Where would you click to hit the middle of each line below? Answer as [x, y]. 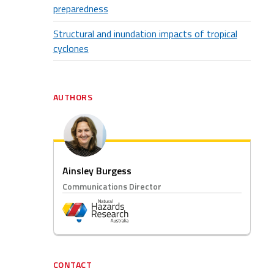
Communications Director [112, 186]
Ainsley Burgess [97, 171]
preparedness [80, 9]
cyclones [71, 48]
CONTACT [72, 265]
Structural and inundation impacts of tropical [145, 34]
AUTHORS [73, 97]
